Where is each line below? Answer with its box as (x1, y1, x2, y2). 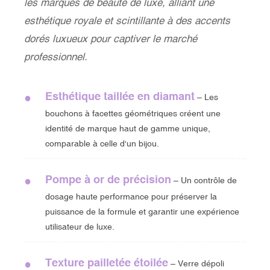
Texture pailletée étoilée (45, 256, 168, 269)
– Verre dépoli (168, 258, 224, 268)
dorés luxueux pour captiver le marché (24, 32, 197, 45)
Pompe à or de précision (45, 172, 171, 186)
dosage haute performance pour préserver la (45, 191, 217, 201)
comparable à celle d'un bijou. (45, 138, 159, 148)
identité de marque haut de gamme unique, (45, 123, 210, 133)
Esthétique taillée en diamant (45, 89, 195, 102)
